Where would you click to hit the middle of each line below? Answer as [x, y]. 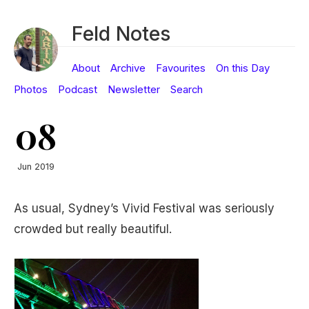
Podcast [78, 90]
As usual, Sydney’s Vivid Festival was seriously [144, 208]
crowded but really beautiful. [93, 229]
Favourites [181, 68]
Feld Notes [121, 33]
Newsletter [134, 90]
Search [187, 90]
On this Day [243, 68]
